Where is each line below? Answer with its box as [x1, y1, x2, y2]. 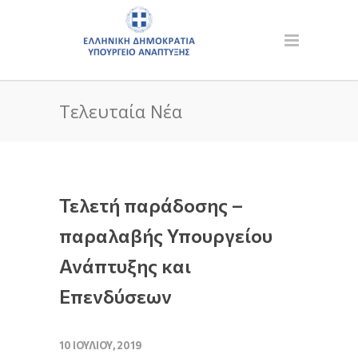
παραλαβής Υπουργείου [59, 224, 272, 247]
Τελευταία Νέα [59, 99, 182, 123]
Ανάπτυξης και [59, 254, 191, 277]
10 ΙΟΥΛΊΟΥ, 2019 [59, 339, 142, 352]
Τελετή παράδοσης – [59, 193, 243, 217]
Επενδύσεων [59, 284, 172, 308]
